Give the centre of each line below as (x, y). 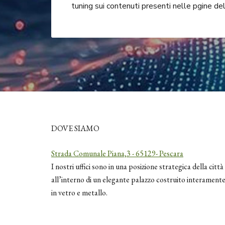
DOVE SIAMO (75, 129)
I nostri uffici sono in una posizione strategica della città (137, 167)
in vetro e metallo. (79, 193)
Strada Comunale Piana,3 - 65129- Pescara (117, 154)
